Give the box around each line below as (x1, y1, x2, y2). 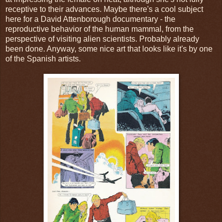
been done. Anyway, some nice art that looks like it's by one (5, 44, 213, 53)
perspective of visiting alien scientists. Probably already (5, 34, 199, 43)
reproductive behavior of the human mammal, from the (5, 24, 194, 33)
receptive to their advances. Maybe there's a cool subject (5, 4, 203, 13)
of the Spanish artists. (5, 54, 81, 63)
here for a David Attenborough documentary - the (5, 14, 175, 23)
